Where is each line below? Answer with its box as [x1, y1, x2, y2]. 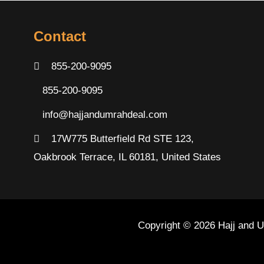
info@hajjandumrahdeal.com [42, 108, 168, 120]
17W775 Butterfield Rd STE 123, [48, 133, 194, 144]
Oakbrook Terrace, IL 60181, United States [34, 151, 222, 163]
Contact [34, 28, 87, 44]
